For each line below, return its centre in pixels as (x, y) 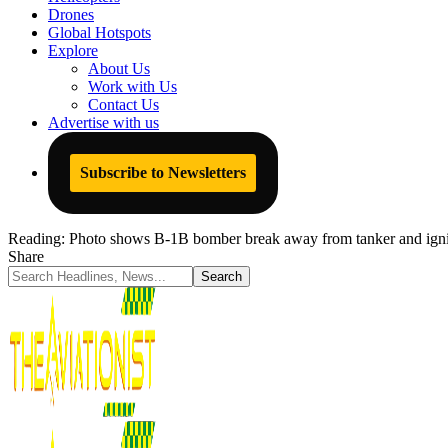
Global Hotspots (99, 32)
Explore (73, 50)
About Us (119, 68)
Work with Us (132, 86)
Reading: (36, 238)
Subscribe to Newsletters (163, 172)
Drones (71, 14)
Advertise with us (103, 122)
